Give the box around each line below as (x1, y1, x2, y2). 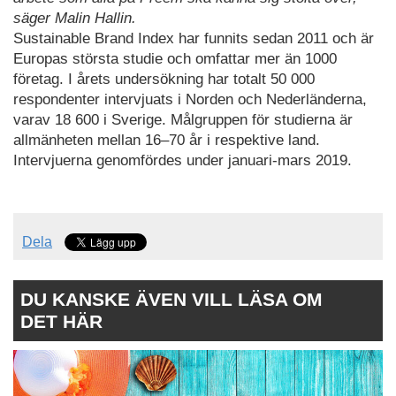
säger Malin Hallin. (13, 9, 136, 27)
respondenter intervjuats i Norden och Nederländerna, (13, 90, 367, 108)
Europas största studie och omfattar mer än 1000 (13, 49, 337, 67)
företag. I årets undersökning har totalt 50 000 (13, 70, 315, 88)
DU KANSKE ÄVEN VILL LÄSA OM (20, 289, 323, 310)
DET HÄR (20, 311, 103, 332)
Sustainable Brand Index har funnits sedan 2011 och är (13, 29, 374, 47)
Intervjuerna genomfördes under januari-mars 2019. (13, 151, 352, 169)
